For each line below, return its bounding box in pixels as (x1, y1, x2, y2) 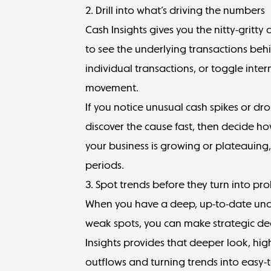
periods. (85, 158, 127, 171)
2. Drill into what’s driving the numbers (85, 4, 266, 16)
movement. (85, 81, 142, 94)
